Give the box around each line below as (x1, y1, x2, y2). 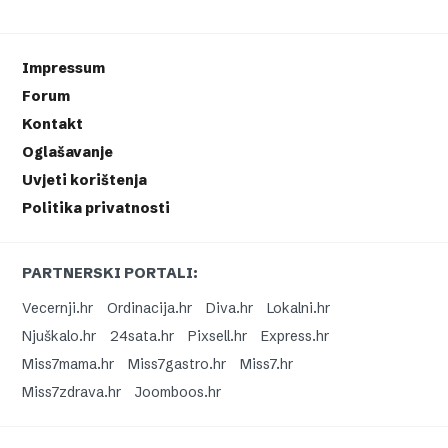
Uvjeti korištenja (22, 170, 148, 189)
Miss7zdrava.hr (22, 382, 122, 401)
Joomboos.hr (135, 382, 222, 401)
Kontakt (22, 114, 84, 133)
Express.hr (261, 326, 330, 345)
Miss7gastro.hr (128, 354, 227, 373)
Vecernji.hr (22, 298, 94, 317)
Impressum (22, 58, 106, 77)
